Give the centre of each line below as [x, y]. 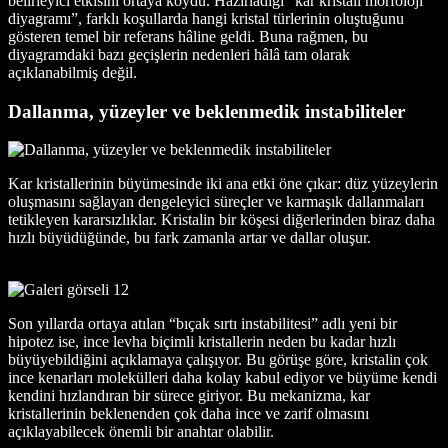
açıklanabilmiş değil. [72, 72]
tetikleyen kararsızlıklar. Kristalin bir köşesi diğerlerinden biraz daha [221, 220]
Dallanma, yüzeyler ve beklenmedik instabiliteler [206, 111]
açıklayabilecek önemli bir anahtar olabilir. [141, 432]
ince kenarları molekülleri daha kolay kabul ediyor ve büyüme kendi [222, 378]
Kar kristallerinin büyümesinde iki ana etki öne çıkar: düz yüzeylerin [223, 184]
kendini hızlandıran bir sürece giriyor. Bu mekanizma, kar [189, 396]
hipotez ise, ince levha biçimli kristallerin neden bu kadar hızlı [202, 342]
